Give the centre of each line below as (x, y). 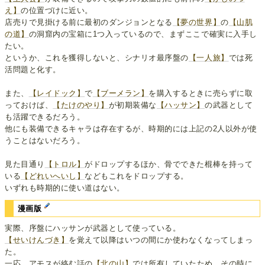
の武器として (229, 105)
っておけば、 (29, 105)
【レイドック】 (57, 93)
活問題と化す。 (33, 70)
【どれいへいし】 (53, 176)
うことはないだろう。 (45, 141)
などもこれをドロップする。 (137, 176)
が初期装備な (132, 105)
